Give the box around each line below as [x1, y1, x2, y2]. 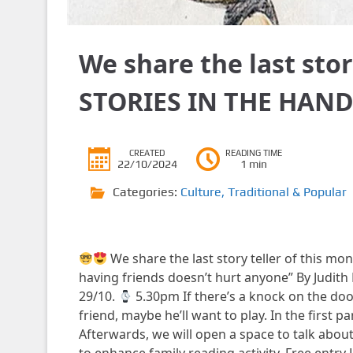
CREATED [129, 148, 165, 158]
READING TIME [225, 148, 282, 158]
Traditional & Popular [227, 184, 347, 199]
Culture [180, 184, 221, 199]
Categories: [112, 184, 180, 199]
